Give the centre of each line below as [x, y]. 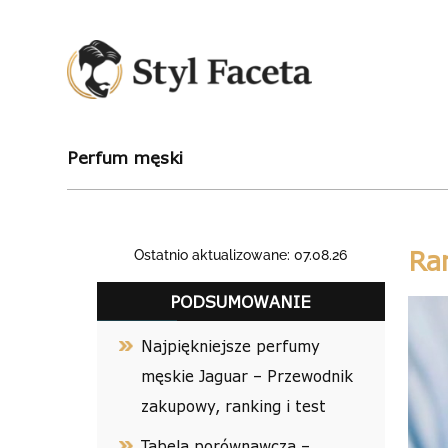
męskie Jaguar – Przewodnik [247, 376]
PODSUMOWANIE [241, 301]
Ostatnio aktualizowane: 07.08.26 [241, 255]
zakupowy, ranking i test [234, 406]
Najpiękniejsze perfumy [231, 346]
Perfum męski [125, 157]
